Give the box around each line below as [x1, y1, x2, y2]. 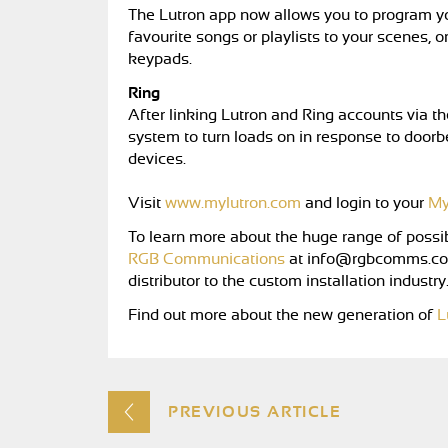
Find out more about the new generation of [128, 307, 437, 323]
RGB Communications [128, 251, 285, 267]
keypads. [128, 51, 196, 67]
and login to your [301, 195, 428, 211]
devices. [128, 151, 190, 167]
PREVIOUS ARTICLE [168, 404, 342, 420]
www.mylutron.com [165, 195, 301, 211]
